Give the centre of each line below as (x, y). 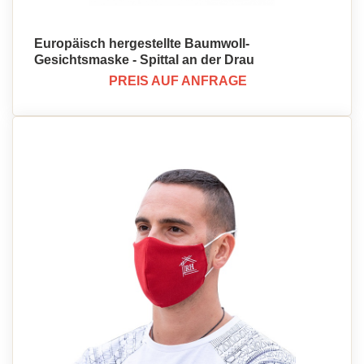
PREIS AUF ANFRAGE (178, 81)
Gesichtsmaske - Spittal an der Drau (144, 60)
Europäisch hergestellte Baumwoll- (142, 43)
